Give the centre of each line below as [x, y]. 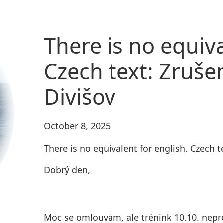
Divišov [79, 96]
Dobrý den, [67, 170]
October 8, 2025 [77, 126]
